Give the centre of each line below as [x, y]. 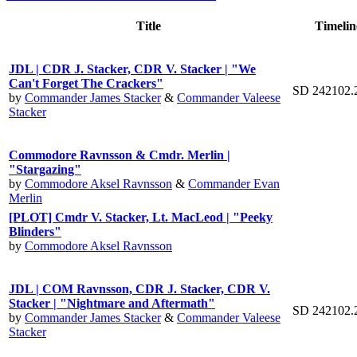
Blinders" [35, 231]
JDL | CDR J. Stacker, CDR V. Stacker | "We [132, 69]
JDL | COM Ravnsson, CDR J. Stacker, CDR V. [139, 288]
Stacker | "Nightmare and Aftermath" [112, 303]
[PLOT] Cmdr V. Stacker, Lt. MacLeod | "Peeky [141, 217]
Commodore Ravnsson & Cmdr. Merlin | [120, 155]
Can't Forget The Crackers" [86, 83]
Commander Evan [234, 183]
